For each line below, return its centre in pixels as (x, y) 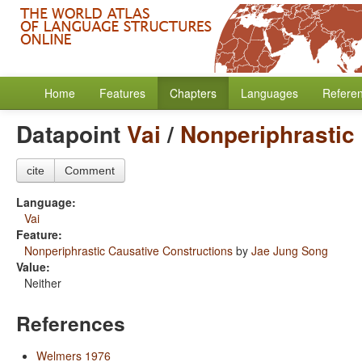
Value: (33, 267)
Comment (90, 170)
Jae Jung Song (290, 250)
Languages (269, 93)
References (71, 323)
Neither (43, 283)
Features (122, 93)
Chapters (193, 93)
